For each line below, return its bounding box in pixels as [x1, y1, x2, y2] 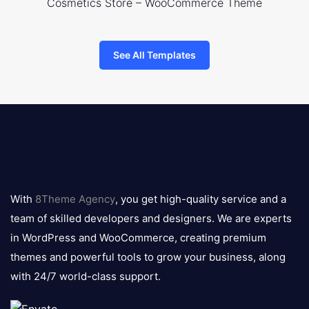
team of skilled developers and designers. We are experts [10, 212, 292, 226]
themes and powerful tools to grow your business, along [10, 250, 286, 264]
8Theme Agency [35, 192, 115, 206]
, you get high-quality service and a [115, 192, 286, 206]
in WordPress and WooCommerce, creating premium [10, 231, 266, 245]
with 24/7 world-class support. [10, 270, 161, 283]
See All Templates [113, 49, 196, 61]
